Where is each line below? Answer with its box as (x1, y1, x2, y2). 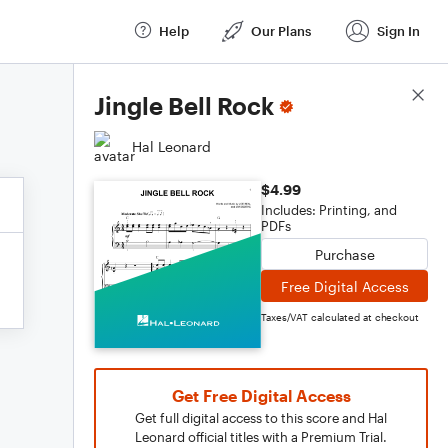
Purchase (314, 245, 375, 263)
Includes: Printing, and (261, 202, 397, 218)
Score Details (339, 87, 428, 105)
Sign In (377, 22, 420, 39)
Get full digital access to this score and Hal (135, 410, 387, 426)
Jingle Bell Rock (94, 91, 274, 120)
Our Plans (251, 22, 311, 39)
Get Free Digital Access (171, 386, 351, 405)
